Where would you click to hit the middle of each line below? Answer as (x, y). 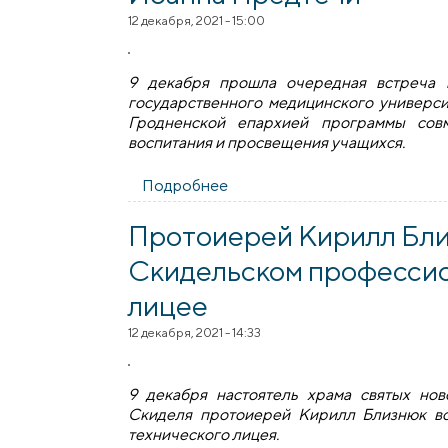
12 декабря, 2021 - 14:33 (195, 332)
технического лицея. (207, 434)
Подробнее (185, 185)
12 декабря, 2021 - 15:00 (197, 20)
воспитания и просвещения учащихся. (267, 143)
